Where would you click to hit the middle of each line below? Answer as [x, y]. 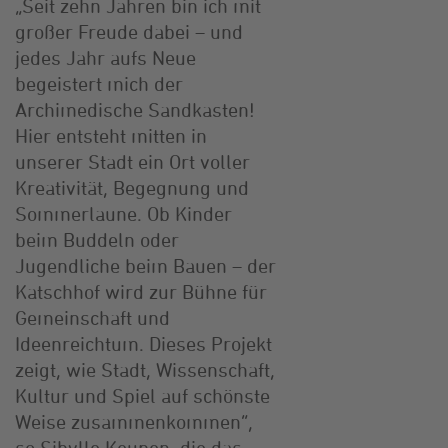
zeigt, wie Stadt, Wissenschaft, [145, 369]
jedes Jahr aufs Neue [105, 57]
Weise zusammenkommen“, [134, 421]
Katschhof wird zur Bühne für [141, 291]
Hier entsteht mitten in [111, 135]
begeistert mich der [99, 83]
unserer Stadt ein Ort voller [132, 161]
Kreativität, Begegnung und [132, 187]
